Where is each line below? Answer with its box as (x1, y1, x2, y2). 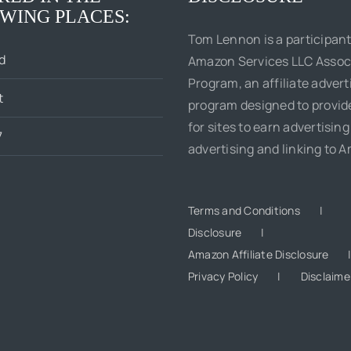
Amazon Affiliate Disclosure (188, 247, 329, 262)
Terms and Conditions (188, 203, 300, 218)
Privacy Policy (188, 269, 259, 284)
